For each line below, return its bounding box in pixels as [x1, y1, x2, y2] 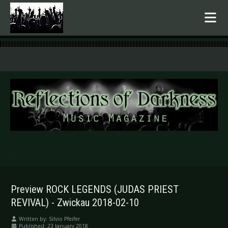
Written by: [17, 215, 49, 223]
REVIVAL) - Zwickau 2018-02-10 [11, 196, 139, 209]
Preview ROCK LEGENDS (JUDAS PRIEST [11, 183, 179, 196]
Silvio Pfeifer [49, 215, 80, 223]
